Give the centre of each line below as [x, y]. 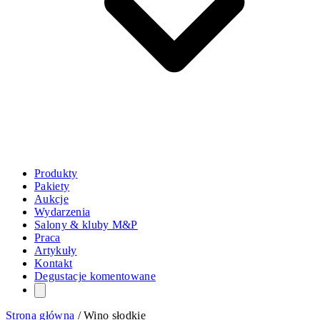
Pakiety [52, 186]
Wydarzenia [62, 212]
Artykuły [56, 251]
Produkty [56, 174]
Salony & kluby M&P [86, 225]
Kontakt [54, 264]
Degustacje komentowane [95, 276]
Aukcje [51, 199]
